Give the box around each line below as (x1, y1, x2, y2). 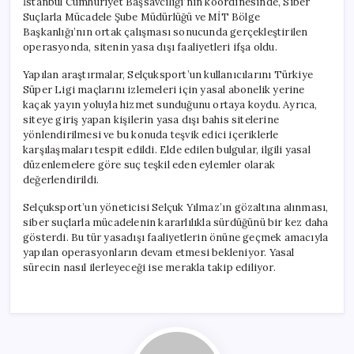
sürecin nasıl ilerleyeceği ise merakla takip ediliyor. (23, 261, 276, 274)
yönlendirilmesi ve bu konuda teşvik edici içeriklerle (23, 128, 279, 141)
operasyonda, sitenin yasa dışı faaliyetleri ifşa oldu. (23, 40, 277, 54)
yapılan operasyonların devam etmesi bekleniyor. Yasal (23, 246, 295, 259)
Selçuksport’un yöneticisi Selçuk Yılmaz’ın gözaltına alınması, (23, 201, 329, 214)
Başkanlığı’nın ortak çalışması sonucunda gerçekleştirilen (23, 25, 308, 39)
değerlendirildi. (23, 173, 100, 186)
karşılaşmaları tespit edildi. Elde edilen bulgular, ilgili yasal (23, 143, 311, 156)
